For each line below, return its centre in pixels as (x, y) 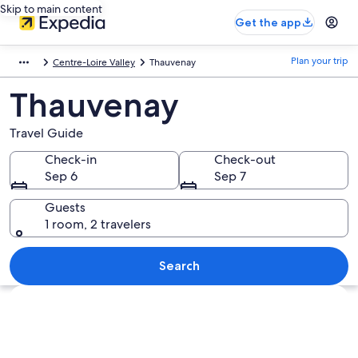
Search (179, 266)
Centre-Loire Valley (94, 62)
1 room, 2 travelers (98, 224)
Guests (65, 207)
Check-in (71, 159)
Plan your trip (320, 61)
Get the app (268, 22)
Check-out (245, 159)
